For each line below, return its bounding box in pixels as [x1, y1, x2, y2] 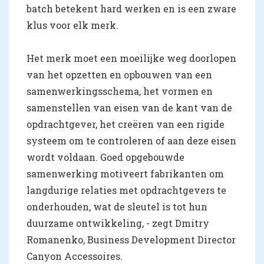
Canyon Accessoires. [27, 249, 123, 262]
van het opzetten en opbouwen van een [27, 68, 212, 81]
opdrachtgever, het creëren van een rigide [27, 117, 225, 130]
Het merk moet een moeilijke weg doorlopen [27, 51, 236, 64]
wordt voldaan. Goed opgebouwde [27, 150, 184, 163]
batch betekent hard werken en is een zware [27, 2, 236, 15]
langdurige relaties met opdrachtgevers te [27, 183, 226, 196]
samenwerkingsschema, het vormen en [27, 84, 213, 97]
